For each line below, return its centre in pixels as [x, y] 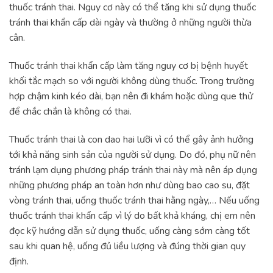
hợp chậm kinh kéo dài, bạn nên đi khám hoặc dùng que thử [131, 97]
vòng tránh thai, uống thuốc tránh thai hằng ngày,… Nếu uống [134, 200]
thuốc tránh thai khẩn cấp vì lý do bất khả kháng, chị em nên [132, 215]
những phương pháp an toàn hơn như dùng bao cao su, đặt [129, 185]
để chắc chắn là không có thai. [70, 112]
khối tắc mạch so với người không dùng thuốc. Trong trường [132, 81]
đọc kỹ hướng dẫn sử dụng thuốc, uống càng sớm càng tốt [129, 231]
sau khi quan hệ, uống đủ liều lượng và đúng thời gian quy [127, 246]
